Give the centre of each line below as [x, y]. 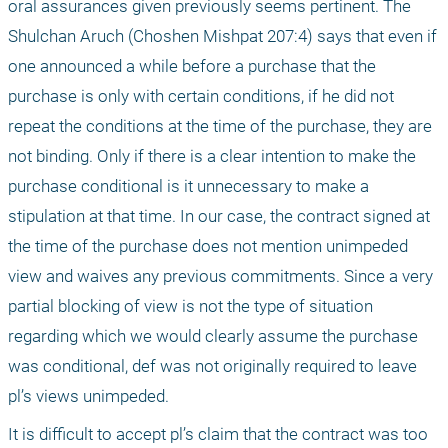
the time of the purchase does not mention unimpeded [208, 246]
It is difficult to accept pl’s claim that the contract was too [218, 434]
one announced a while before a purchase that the [192, 66]
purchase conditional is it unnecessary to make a [188, 186]
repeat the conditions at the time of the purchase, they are [220, 126]
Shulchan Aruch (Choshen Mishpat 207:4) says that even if [222, 36]
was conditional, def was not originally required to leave [212, 366]
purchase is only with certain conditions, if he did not [201, 96]
